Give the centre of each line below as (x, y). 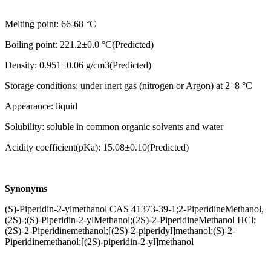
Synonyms (26, 189)
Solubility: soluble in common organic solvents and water (114, 127)
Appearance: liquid (41, 106)
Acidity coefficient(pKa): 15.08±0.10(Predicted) (97, 148)
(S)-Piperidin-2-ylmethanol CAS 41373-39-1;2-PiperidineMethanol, (134, 209)
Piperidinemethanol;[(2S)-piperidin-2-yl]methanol (99, 242)
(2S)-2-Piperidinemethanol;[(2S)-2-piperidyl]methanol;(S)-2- (120, 231)
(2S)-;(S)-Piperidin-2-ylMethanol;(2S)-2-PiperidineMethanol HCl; (130, 220)
